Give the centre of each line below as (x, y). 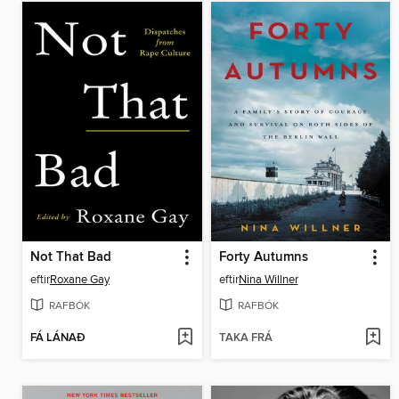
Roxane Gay (80, 279)
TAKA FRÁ (245, 338)
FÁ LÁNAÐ (58, 338)
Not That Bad (71, 257)
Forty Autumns (263, 257)
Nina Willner (268, 279)
